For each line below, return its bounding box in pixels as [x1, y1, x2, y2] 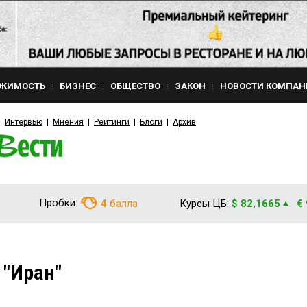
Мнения [53, 117, 84, 127]
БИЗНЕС [60, 81, 96, 91]
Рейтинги [94, 117, 130, 127]
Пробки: [39, 197, 77, 209]
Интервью [5, 117, 42, 127]
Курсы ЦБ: [180, 197, 229, 210]
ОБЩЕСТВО [110, 81, 160, 91]
